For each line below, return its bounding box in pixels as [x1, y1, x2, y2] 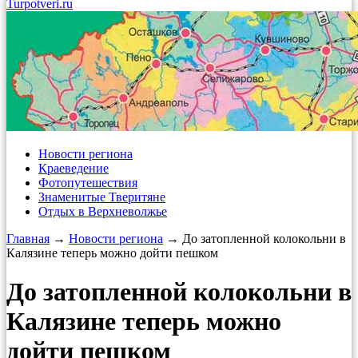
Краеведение [38, 161, 109, 175]
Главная [6, 232, 50, 245]
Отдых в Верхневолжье [38, 205, 167, 218]
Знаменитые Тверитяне [38, 190, 165, 204]
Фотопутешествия [38, 176, 137, 189]
